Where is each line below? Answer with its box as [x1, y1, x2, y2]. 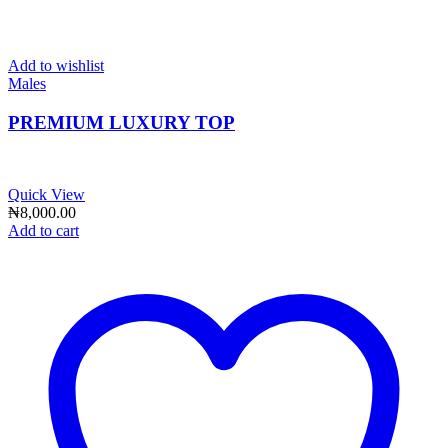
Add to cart [8, 222, 79, 240]
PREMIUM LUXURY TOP [8, 111, 235, 133]
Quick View [8, 186, 85, 204]
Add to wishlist [8, 56, 104, 74]
